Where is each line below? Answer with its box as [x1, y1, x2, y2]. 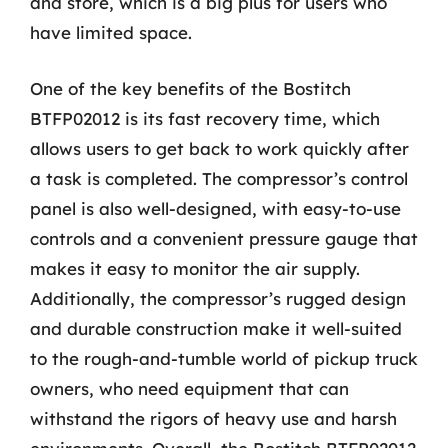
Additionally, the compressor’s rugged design [30, 287, 406, 309]
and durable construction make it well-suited [30, 317, 402, 339]
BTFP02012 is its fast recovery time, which [30, 107, 380, 129]
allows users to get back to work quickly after [30, 137, 409, 159]
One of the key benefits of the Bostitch [30, 77, 351, 99]
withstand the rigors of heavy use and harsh [30, 407, 397, 429]
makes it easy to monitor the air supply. [30, 257, 360, 279]
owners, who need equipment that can [30, 377, 349, 399]
